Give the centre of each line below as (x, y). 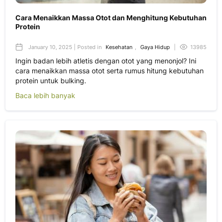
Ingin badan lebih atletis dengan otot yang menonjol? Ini (106, 61)
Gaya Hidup (155, 47)
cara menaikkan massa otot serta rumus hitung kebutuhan (110, 71)
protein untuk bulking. (51, 81)
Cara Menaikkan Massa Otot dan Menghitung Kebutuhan (111, 18)
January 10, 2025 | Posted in (65, 47)
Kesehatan (119, 47)
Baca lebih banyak (45, 96)
